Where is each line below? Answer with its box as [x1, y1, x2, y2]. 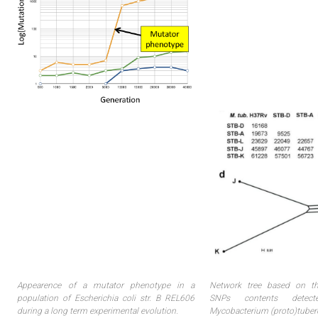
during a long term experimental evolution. [17, 306, 179, 316]
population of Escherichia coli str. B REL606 [17, 293, 195, 303]
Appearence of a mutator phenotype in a [17, 280, 195, 290]
